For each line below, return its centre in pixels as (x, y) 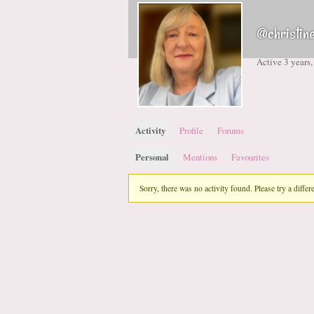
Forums (231, 130)
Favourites (250, 157)
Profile (191, 130)
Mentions (200, 157)
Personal (152, 157)
